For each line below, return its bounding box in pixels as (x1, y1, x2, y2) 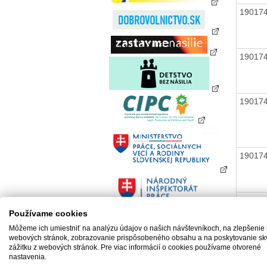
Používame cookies (9, 209, 88, 218)
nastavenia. (9, 252, 46, 261)
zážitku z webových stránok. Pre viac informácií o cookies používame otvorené (9, 243, 261, 252)
